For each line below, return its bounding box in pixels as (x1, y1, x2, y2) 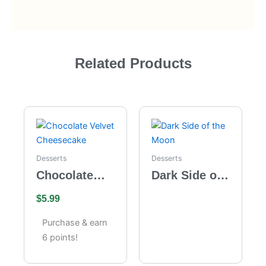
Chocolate (36, 168, 93, 182)
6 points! (42, 232, 78, 243)
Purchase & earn (42, 217, 107, 228)
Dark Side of (151, 168, 221, 182)
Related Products (74, 55, 192, 71)
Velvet (36, 183, 71, 197)
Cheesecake (36, 199, 104, 213)
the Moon (151, 183, 204, 197)
